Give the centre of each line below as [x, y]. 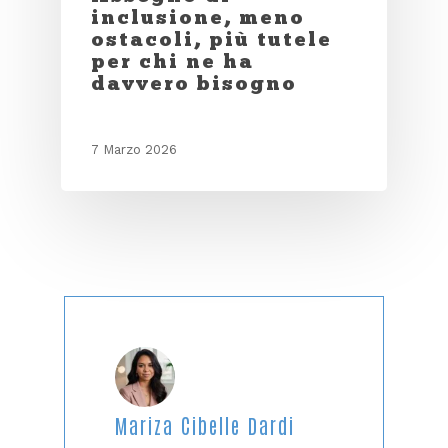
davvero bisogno [193, 82]
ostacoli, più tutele [211, 38]
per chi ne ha [172, 60]
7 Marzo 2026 [133, 149]
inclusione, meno [197, 16]
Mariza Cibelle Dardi [205, 424]
